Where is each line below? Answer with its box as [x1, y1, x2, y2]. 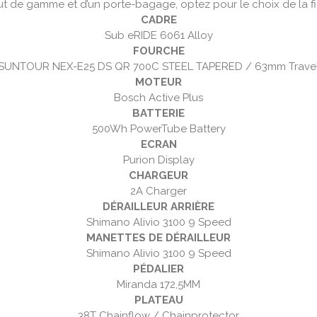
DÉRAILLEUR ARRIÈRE [103, 200, 214, 214]
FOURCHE [132, 45, 185, 58]
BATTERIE [132, 107, 185, 120]
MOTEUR [135, 76, 182, 89]
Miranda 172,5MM [117, 278, 200, 292]
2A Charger [130, 185, 187, 198]
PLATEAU [134, 294, 183, 307]
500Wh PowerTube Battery [91, 122, 226, 136]
